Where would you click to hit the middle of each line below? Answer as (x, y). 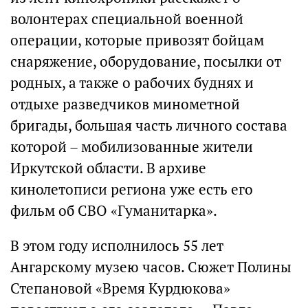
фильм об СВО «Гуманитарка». (114, 210)
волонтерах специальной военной (127, 19)
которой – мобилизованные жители (132, 146)
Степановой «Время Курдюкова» (120, 288)
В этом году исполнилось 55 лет (117, 245)
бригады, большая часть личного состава (149, 125)
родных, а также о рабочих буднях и (132, 82)
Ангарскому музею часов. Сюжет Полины (151, 267)
